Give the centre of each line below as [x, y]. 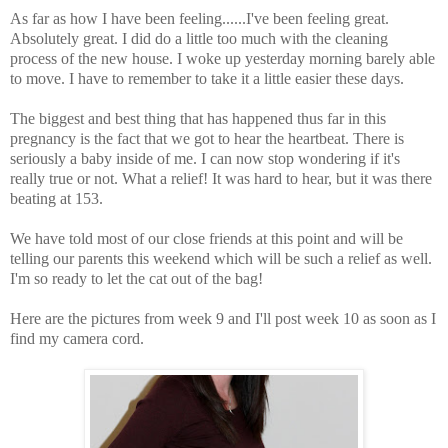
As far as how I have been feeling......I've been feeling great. [199, 18]
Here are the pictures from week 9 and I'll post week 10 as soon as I [223, 318]
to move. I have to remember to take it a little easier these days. [207, 78]
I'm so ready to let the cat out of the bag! [136, 278]
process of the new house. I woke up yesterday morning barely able [222, 58]
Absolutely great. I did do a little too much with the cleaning [199, 38]
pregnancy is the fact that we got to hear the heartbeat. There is [207, 138]
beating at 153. [56, 198]
